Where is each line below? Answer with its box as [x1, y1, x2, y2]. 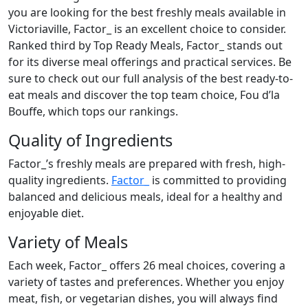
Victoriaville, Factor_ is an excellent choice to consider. [8, 21, 286, 36]
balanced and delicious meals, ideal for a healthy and [8, 189, 283, 204]
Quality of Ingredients [8, 129, 173, 151]
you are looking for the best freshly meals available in [8, 5, 286, 20]
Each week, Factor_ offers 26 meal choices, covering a [8, 258, 285, 273]
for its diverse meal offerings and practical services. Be [8, 54, 291, 69]
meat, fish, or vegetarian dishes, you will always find [8, 291, 278, 306]
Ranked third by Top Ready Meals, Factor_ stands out [8, 38, 283, 53]
